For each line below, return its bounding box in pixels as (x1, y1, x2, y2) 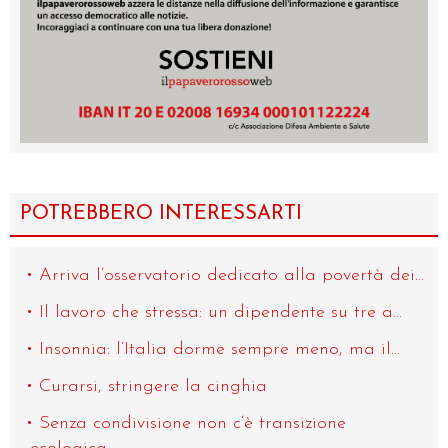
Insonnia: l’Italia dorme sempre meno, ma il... (39, 340, 400, 360)
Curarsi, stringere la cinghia (39, 377, 267, 397)
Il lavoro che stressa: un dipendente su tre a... (39, 303, 402, 323)
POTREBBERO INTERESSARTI (20, 204, 302, 225)
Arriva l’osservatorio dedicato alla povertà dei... (39, 266, 424, 286)
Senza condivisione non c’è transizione (39, 414, 346, 434)
